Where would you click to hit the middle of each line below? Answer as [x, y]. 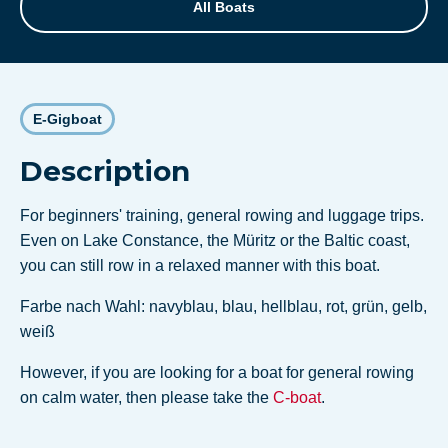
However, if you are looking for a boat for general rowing [217, 372]
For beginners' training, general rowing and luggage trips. [222, 215]
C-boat [297, 397]
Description [105, 170]
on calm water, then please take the [146, 397]
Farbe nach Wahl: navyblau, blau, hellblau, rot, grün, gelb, [223, 306]
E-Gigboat [67, 118]
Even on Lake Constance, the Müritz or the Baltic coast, [215, 240]
